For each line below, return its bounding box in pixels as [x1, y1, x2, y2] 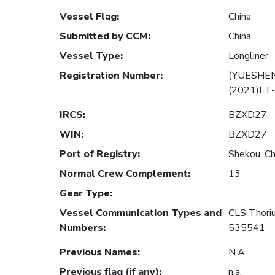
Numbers [60, 221, 103, 235]
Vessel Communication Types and [60, 206, 222, 220]
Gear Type [60, 187, 110, 201]
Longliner [228, 49, 268, 63]
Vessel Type [60, 49, 120, 63]
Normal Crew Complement [60, 167, 188, 181]
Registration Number [60, 69, 160, 83]
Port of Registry [60, 147, 137, 161]
